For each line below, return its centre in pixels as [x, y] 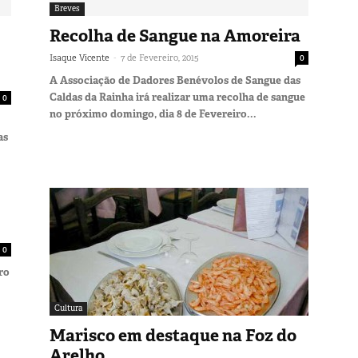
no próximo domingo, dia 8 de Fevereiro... [153, 113]
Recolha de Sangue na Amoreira [175, 36]
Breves [67, 8]
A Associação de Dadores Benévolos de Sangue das [175, 80]
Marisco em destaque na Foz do [173, 335]
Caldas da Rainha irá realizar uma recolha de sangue [177, 97]
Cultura [68, 308]
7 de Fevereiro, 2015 [160, 57]
